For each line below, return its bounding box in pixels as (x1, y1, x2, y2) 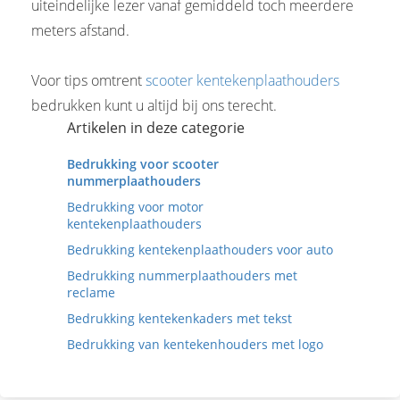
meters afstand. (31, 21, 129, 40)
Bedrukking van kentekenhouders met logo (67, 336, 323, 353)
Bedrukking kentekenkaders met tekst (67, 310, 292, 327)
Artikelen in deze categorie (67, 118, 245, 137)
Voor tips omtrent (31, 71, 146, 90)
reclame (67, 284, 115, 301)
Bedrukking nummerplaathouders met (67, 267, 297, 284)
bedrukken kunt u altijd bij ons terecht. (31, 96, 277, 115)
